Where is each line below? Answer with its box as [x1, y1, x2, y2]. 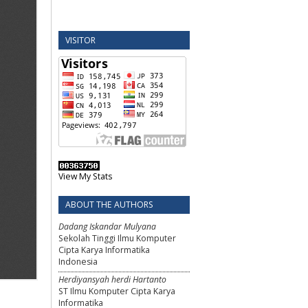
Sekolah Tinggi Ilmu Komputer [58, 232, 176, 245]
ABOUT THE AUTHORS [65, 199, 153, 211]
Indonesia [58, 256, 98, 268]
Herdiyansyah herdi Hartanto [58, 273, 166, 285]
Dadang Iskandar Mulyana [58, 221, 156, 233]
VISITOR [65, 34, 96, 46]
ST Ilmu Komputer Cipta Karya [58, 285, 175, 297]
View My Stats [58, 170, 112, 182]
